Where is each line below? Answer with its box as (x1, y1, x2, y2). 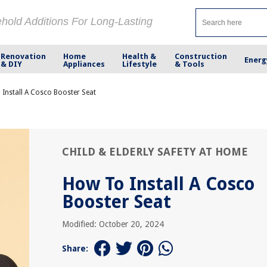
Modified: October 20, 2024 (62, 219, 164, 229)
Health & (122, 51, 157, 61)
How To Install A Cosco (62, 173, 255, 194)
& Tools (174, 59, 204, 69)
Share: (62, 244, 88, 253)
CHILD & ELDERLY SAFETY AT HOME (62, 145, 248, 158)
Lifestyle (122, 59, 157, 69)
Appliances (63, 59, 105, 69)
